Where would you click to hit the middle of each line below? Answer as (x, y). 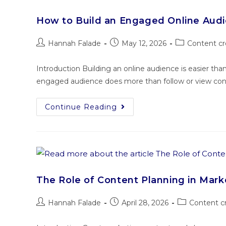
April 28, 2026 (145, 203)
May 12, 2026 (144, 44)
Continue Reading (81, 107)
